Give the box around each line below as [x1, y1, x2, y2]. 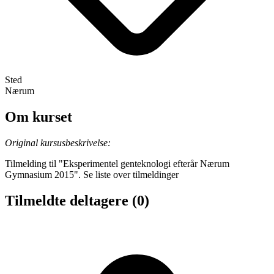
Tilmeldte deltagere [5, 192, 132, 209]
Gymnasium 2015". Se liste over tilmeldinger [5, 169, 179, 180]
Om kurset [5, 109, 72, 125]
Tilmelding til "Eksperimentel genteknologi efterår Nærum [5, 158, 229, 169]
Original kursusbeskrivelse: [5, 137, 111, 148]
